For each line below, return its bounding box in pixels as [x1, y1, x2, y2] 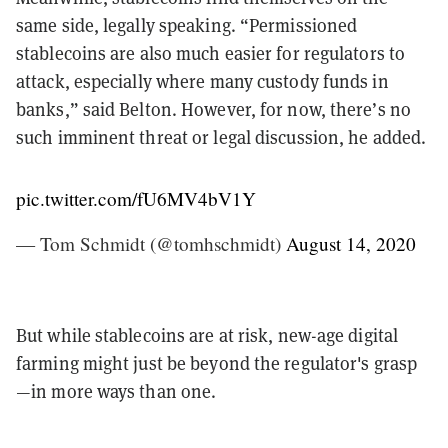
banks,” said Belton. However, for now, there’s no [16, 97, 411, 121]
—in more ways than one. [16, 379, 217, 403]
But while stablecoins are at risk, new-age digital [16, 323, 399, 347]
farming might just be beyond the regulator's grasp [16, 351, 418, 375]
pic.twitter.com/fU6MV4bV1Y [16, 185, 256, 211]
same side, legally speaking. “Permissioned [16, 13, 358, 37]
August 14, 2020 [286, 230, 416, 256]
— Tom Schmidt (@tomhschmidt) [16, 230, 286, 256]
